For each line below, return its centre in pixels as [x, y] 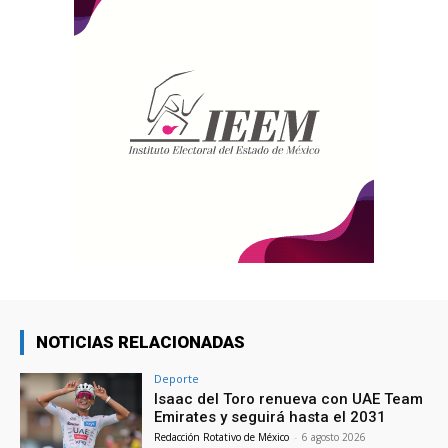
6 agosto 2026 [334, 437]
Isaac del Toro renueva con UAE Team [289, 399]
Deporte [177, 379]
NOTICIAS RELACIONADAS [140, 342]
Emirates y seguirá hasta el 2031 [270, 417]
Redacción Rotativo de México [222, 437]
